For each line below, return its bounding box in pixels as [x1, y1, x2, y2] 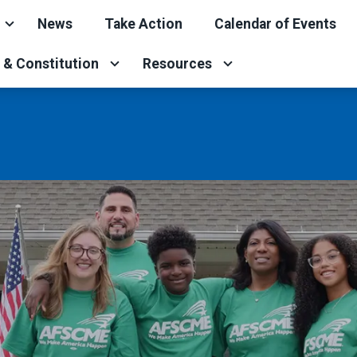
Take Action [104, 16, 182, 32]
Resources [143, 56, 212, 72]
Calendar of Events [214, 16, 336, 32]
